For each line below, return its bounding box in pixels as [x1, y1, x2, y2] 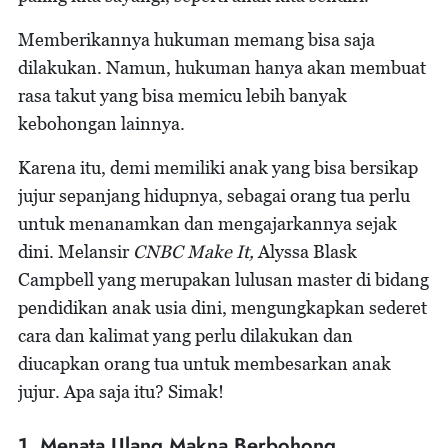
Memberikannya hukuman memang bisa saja [18, 29, 375, 50]
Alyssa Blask [254, 241, 357, 262]
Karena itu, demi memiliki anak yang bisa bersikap [18, 157, 418, 178]
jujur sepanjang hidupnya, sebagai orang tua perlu [18, 185, 410, 206]
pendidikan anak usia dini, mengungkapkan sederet [18, 297, 427, 318]
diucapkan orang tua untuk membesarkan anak [18, 353, 391, 374]
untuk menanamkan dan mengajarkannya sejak [18, 213, 397, 234]
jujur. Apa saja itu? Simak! [18, 381, 224, 402]
